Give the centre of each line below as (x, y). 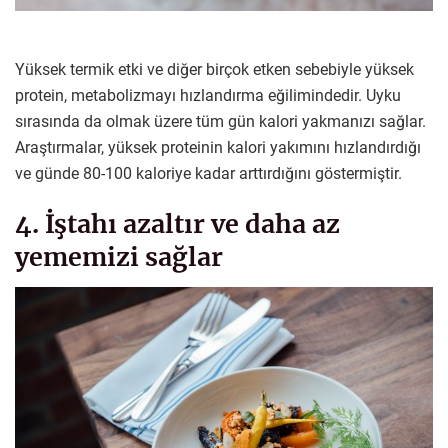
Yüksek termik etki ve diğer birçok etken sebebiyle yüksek (214, 70)
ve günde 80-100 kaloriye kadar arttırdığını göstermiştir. (208, 174)
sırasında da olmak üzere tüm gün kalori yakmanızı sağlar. (220, 122)
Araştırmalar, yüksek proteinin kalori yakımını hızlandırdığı (218, 148)
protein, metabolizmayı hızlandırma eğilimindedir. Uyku (208, 96)
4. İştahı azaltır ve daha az (177, 224)
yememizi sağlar (119, 257)
